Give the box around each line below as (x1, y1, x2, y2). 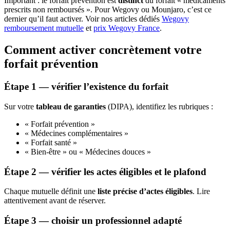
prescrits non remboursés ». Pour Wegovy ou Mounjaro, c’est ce (4, 5, 212, 14)
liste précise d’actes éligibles (98, 187, 193, 196)
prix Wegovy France (93, 24, 160, 33)
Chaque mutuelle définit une (4, 187, 98, 196)
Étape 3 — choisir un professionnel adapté (4, 215, 182, 226)
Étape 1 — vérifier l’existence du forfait (4, 81, 168, 92)
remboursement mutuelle (4, 24, 84, 33)
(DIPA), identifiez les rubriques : (106, 102, 213, 111)
